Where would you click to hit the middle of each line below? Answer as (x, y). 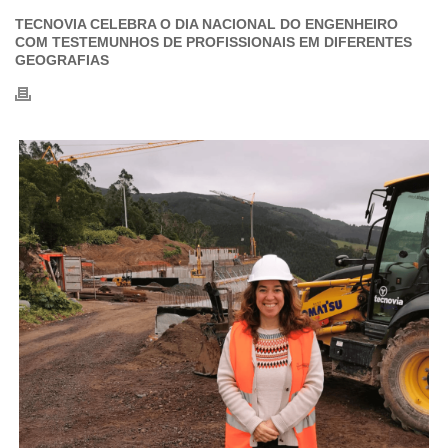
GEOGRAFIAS (62, 60)
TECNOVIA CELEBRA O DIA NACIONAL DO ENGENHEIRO (206, 24)
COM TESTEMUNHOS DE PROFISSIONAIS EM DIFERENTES (213, 42)
